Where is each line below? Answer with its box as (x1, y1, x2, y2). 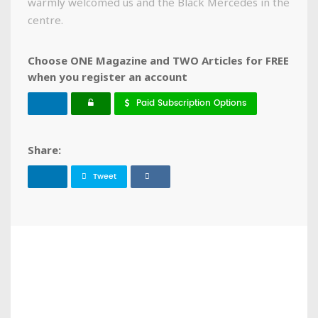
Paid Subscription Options (136, 97, 246, 111)
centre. (28, 13, 66, 28)
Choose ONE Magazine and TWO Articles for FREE (28, 53, 289, 68)
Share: (28, 143, 61, 158)
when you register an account (28, 70, 187, 84)
